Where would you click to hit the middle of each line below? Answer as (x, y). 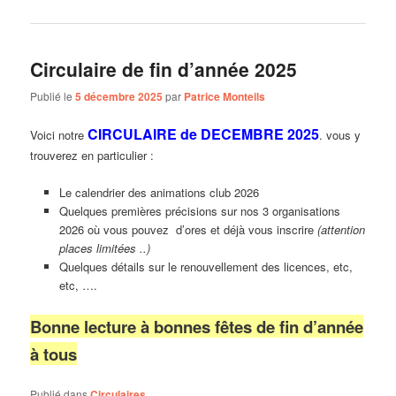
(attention (341, 230)
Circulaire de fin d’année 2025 (164, 69)
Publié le (53, 95)
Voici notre (59, 135)
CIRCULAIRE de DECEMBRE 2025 (204, 134)
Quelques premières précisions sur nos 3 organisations (201, 211)
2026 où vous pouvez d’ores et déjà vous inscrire (188, 230)
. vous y (340, 135)
